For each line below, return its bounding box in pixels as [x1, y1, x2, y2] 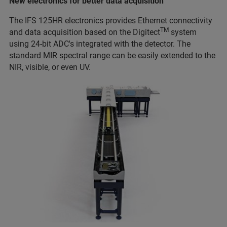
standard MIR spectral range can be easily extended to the [9, 51, 215, 61]
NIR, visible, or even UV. [9, 62, 91, 72]
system [169, 27, 197, 37]
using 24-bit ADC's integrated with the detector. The [9, 39, 191, 49]
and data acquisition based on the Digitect [9, 27, 160, 37]
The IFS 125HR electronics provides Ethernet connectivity [9, 16, 212, 26]
